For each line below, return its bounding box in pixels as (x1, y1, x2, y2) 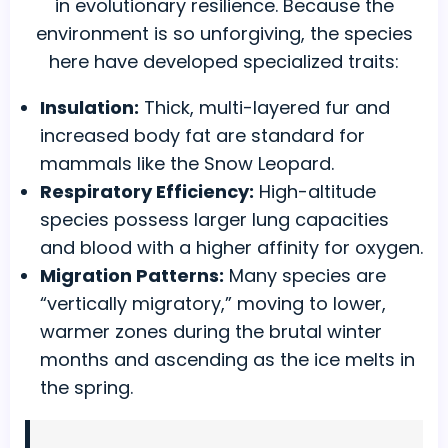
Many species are (224, 263, 386, 289)
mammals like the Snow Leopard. (40, 151, 334, 177)
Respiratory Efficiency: (40, 179, 254, 205)
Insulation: (40, 95, 139, 121)
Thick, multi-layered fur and (139, 95, 390, 121)
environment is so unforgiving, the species (35, 21, 413, 47)
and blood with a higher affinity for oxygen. (40, 235, 423, 261)
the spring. (40, 375, 133, 401)
